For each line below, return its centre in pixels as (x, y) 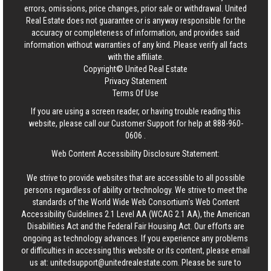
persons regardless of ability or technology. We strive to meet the (135, 190)
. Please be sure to (210, 263)
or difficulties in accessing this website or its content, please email (135, 250)
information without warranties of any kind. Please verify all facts (135, 45)
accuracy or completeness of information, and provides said (135, 33)
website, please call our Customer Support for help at (120, 123)
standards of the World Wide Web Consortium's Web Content (135, 202)
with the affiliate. (135, 57)
